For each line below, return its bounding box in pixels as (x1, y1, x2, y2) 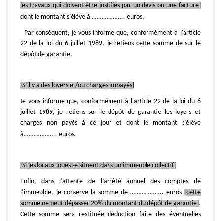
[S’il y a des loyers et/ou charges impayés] (20, 81, 135, 89)
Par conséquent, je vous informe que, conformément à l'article (24, 29, 201, 37)
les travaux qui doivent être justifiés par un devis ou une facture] (20, 1, 201, 9)
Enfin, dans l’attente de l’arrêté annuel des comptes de (20, 177, 201, 185)
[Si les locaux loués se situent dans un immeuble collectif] (20, 161, 176, 169)
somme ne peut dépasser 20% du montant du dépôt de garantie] (20, 199, 199, 207)
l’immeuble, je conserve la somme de (20, 188, 131, 196)
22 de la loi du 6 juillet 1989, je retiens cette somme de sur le (20, 39, 201, 47)
